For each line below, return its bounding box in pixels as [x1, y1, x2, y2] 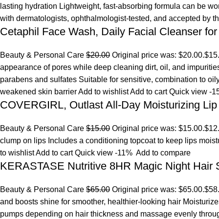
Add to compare [136, 149, 191, 157]
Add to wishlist [78, 88, 130, 96]
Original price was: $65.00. [110, 185, 204, 194]
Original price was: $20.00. [110, 51, 204, 59]
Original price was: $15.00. [110, 124, 204, 132]
